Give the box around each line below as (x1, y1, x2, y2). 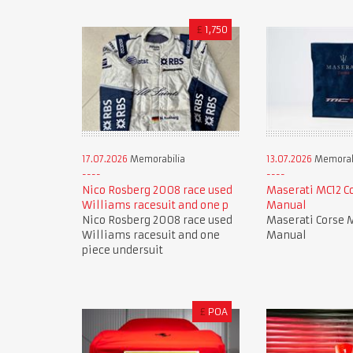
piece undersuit (81, 243, 163, 258)
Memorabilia (127, 154, 185, 165)
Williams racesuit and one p (81, 199, 229, 213)
